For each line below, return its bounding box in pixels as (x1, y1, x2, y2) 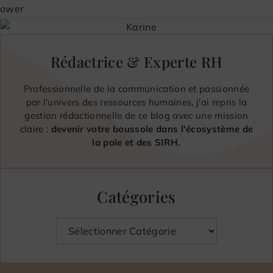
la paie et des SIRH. (92, 136, 181, 148)
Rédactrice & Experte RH (50, 51, 223, 71)
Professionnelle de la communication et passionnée (23, 82, 250, 94)
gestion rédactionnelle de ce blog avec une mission (24, 109, 249, 121)
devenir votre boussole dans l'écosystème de (51, 122, 253, 135)
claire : (19, 122, 51, 135)
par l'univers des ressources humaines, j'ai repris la (26, 96, 247, 108)
